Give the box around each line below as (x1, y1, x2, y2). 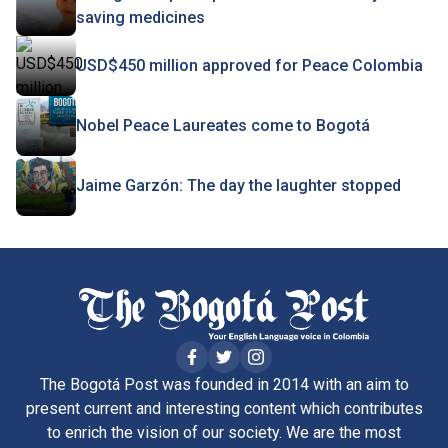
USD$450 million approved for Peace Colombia (76, 55, 423, 75)
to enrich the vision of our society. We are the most (47, 422, 401, 442)
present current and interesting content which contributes (25, 398, 423, 418)
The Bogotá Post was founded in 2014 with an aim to (39, 374, 409, 394)
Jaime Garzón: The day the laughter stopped (76, 175, 401, 195)
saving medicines (76, 7, 205, 27)
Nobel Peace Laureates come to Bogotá (76, 115, 370, 135)
